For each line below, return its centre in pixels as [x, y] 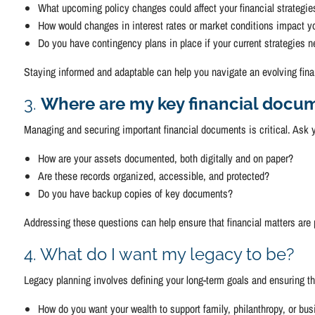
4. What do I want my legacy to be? [159, 254]
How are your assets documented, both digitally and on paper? [166, 158]
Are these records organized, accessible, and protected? [154, 175]
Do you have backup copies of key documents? [136, 193]
